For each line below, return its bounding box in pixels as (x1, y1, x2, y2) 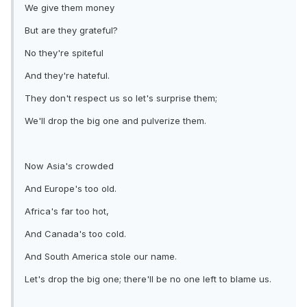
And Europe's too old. (25, 183, 116, 195)
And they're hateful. (25, 70, 110, 82)
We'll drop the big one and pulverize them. (25, 115, 206, 127)
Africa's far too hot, (25, 206, 109, 217)
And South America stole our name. (25, 251, 177, 262)
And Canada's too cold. (25, 228, 126, 240)
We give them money (25, 2, 114, 14)
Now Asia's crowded (25, 160, 114, 172)
